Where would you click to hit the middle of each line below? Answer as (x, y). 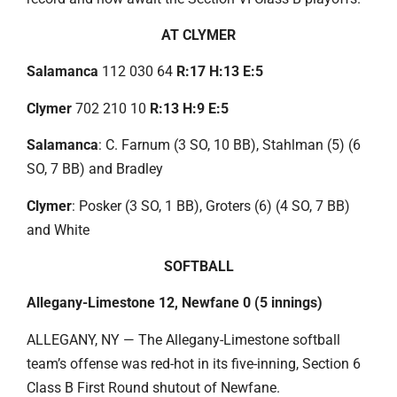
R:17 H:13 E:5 (220, 72)
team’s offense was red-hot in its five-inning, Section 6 (194, 363)
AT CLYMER (198, 35)
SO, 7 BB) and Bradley (95, 169)
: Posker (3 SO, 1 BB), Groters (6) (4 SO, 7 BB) (211, 206)
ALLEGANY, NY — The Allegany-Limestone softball (183, 339)
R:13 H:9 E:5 (189, 108)
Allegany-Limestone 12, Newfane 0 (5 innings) (175, 303)
